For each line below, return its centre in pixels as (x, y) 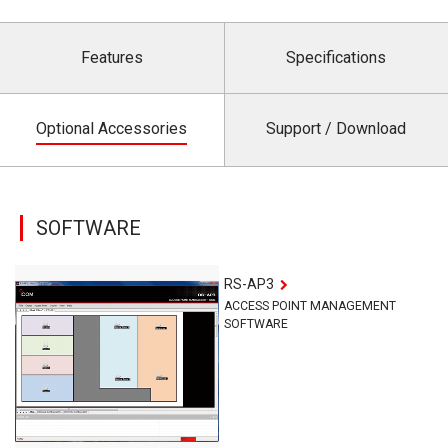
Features (111, 57)
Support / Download (336, 128)
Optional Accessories (112, 128)
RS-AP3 (249, 284)
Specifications (336, 57)
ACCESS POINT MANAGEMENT (310, 306)
